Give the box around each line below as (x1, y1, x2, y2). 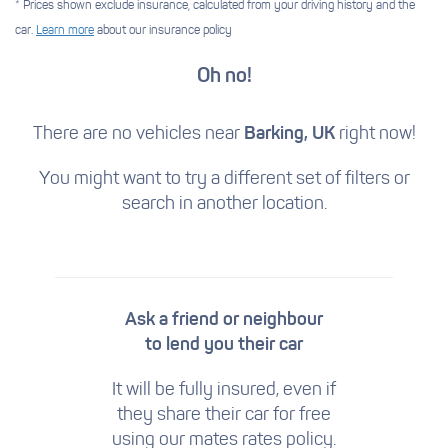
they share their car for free (117, 406, 331, 425)
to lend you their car (145, 336, 303, 354)
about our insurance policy (94, 25, 232, 37)
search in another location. (121, 195, 327, 214)
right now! (334, 125, 416, 144)
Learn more (36, 25, 94, 37)
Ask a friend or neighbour (125, 311, 323, 329)
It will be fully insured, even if (112, 381, 336, 400)
